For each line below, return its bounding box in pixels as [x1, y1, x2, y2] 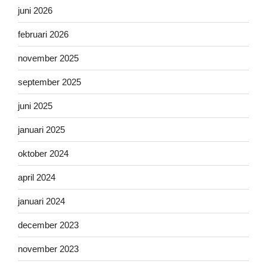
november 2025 [18, 52, 79, 63]
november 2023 [18, 243, 79, 254]
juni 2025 [18, 100, 52, 111]
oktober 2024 [18, 148, 69, 159]
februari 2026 [18, 29, 69, 39]
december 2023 [18, 219, 79, 230]
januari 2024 [18, 195, 65, 206]
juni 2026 [18, 5, 52, 15]
